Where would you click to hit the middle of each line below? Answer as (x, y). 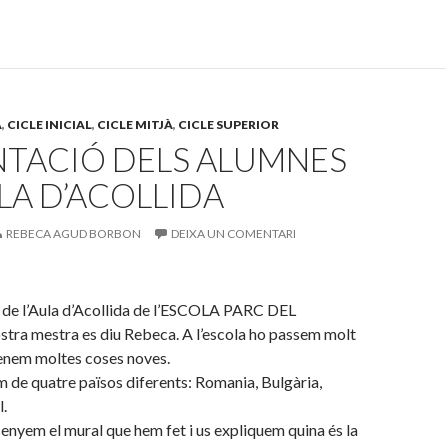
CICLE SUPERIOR (228, 124)
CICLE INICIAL (49, 124)
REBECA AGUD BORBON (73, 233)
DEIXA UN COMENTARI (233, 233)
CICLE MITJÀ (135, 124)
